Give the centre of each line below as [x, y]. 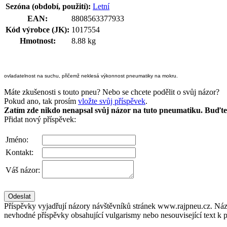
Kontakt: [20, 152]
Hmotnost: [37, 41]
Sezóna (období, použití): [48, 6]
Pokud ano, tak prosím [41, 101]
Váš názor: [23, 170]
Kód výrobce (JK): [37, 29]
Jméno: [17, 139]
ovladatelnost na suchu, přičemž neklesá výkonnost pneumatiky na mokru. [91, 75]
